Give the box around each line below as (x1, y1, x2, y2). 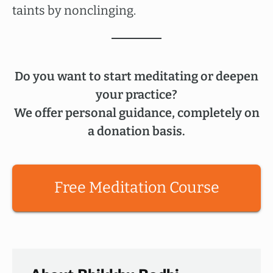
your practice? (96, 87, 177, 102)
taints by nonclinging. (12, 3, 136, 18)
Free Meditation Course (54, 179, 219, 197)
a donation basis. (88, 124, 185, 138)
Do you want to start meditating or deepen (15, 69, 258, 83)
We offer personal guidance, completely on (13, 105, 260, 120)
